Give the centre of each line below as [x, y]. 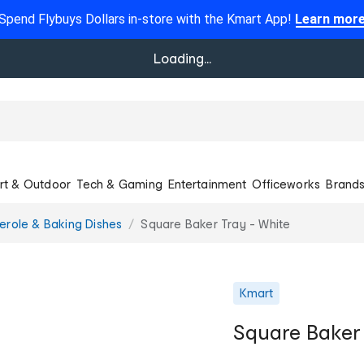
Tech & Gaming [119, 184]
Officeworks [286, 184]
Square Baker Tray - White [216, 223]
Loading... [182, 58]
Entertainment [207, 184]
